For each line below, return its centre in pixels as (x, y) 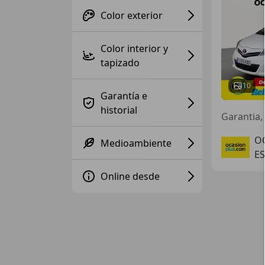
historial (119, 110)
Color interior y (134, 48)
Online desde (130, 176)
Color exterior (132, 15)
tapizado (120, 62)
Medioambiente (136, 143)
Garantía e (124, 96)
